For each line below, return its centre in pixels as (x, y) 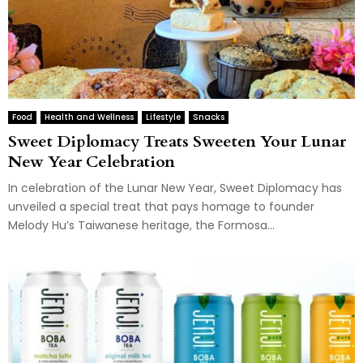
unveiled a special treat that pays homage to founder (161, 207)
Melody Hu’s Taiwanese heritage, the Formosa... (141, 226)
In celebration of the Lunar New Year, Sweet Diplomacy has (175, 188)
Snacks (209, 117)
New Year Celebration (92, 162)
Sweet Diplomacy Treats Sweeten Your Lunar (177, 142)
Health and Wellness (89, 117)
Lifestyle (163, 117)
